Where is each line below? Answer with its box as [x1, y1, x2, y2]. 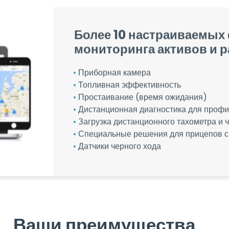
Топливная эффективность [78, 54, 181, 66]
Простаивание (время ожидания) [78, 66, 207, 78]
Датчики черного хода [78, 116, 161, 127]
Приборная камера [78, 42, 151, 54]
